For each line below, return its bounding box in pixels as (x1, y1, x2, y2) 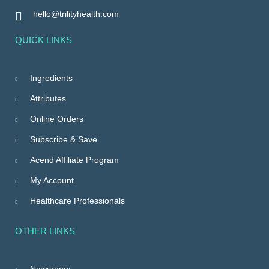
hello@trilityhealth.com (33, 9, 119, 19)
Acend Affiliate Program (30, 154, 119, 165)
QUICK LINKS (15, 34, 72, 45)
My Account (30, 175, 74, 185)
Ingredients (30, 73, 73, 83)
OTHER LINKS (15, 225, 75, 236)
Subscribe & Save (30, 134, 97, 144)
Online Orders (30, 113, 83, 124)
